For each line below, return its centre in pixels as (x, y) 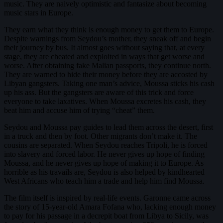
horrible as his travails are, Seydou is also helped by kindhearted (104, 172)
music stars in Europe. (39, 12)
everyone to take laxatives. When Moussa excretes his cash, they (105, 101)
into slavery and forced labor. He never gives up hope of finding (104, 154)
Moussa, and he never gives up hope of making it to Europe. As (104, 163)
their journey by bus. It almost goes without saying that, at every (104, 47)
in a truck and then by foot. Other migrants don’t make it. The (101, 136)
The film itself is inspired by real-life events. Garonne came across (107, 198)
